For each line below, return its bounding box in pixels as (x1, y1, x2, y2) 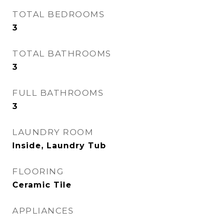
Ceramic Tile (12, 180, 72, 190)
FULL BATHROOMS (12, 88, 104, 98)
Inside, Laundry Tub (12, 141, 106, 150)
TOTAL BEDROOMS (12, 9, 105, 19)
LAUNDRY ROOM (12, 127, 93, 137)
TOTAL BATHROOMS (12, 49, 111, 58)
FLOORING (12, 166, 64, 176)
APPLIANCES (12, 206, 74, 216)
